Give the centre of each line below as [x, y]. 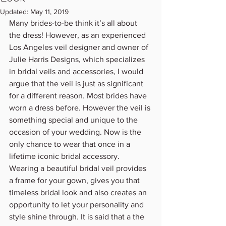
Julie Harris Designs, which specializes [78, 59]
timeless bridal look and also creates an [79, 192]
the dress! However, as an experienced [78, 35]
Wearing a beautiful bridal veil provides [79, 168]
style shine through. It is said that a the [78, 216]
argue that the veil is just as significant [77, 83]
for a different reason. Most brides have [79, 95]
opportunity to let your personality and [77, 204]
